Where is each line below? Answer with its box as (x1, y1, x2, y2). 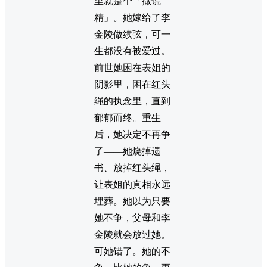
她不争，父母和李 (94, 213, 170, 223)
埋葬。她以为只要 (94, 196, 170, 207)
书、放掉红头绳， (94, 163, 170, 173)
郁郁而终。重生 (94, 113, 161, 123)
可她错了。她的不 (94, 246, 170, 257)
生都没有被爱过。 (94, 46, 170, 57)
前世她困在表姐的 (94, 63, 170, 73)
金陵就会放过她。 (94, 229, 170, 240)
